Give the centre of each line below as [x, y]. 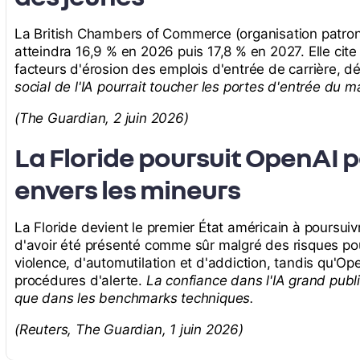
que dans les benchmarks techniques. [134, 299]
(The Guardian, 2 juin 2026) [102, 119]
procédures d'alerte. [80, 281]
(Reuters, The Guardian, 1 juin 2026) [129, 330]
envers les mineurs [127, 189]
